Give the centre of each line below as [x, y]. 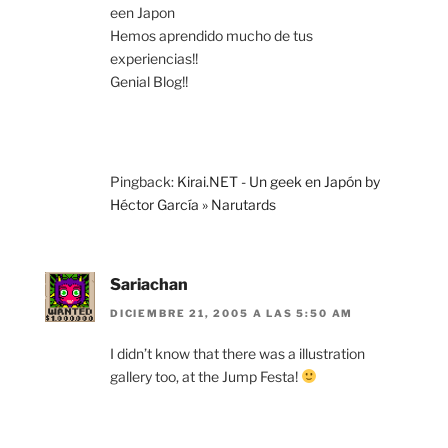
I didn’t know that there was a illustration [237, 353]
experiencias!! [154, 59]
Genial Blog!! [149, 82]
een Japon [142, 13]
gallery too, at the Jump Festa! [205, 376]
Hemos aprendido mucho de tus [211, 36]
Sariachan [149, 285]
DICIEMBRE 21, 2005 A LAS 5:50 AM [232, 312]
